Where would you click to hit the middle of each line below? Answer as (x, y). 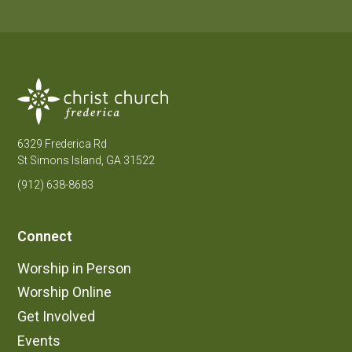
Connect (45, 236)
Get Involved (57, 317)
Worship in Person (75, 268)
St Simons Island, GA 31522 (86, 161)
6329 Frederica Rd (62, 144)
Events (39, 340)
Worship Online (65, 292)
